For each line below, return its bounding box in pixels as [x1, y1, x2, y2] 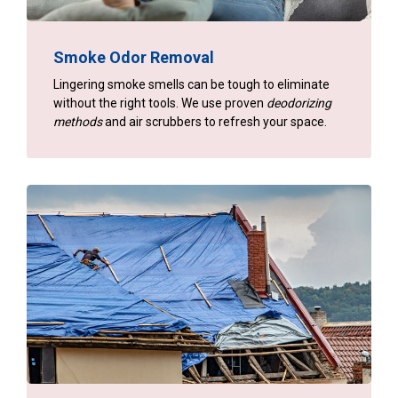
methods [53, 114, 102, 129]
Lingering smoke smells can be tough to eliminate [53, 76, 330, 92]
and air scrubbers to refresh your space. [102, 114, 327, 129]
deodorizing [267, 95, 331, 110]
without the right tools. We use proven [53, 95, 267, 110]
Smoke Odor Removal [53, 47, 214, 67]
